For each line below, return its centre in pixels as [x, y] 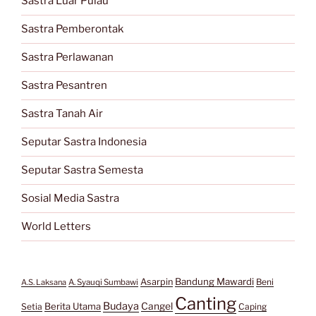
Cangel [157, 306]
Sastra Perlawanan [67, 57]
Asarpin [157, 281]
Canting [206, 303]
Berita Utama [73, 306]
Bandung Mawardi [214, 281]
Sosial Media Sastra [70, 199]
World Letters [56, 227]
